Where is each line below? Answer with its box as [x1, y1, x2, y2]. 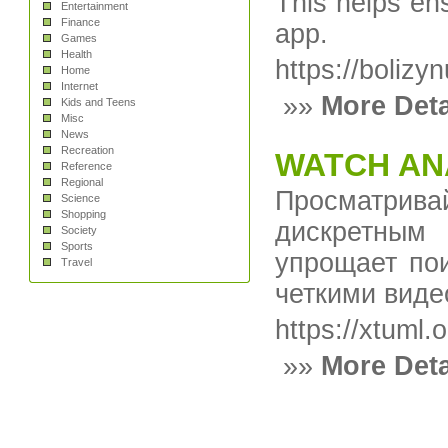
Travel [61, 256, 93, 268]
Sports [61, 240, 94, 252]
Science [61, 192, 101, 204]
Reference [61, 160, 113, 172]
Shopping [61, 208, 107, 220]
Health [61, 48, 93, 60]
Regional [61, 176, 104, 188]
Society [61, 224, 98, 236]
